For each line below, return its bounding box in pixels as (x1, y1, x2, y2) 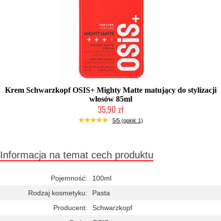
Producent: (53, 204, 87, 212)
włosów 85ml (89, 95, 132, 103)
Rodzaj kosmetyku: (28, 189, 87, 197)
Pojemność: (51, 174, 87, 182)
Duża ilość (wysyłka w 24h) (75, 116, 146, 122)
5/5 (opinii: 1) (112, 117, 143, 123)
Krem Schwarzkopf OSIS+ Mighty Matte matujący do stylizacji (4, 86, 217, 94)
